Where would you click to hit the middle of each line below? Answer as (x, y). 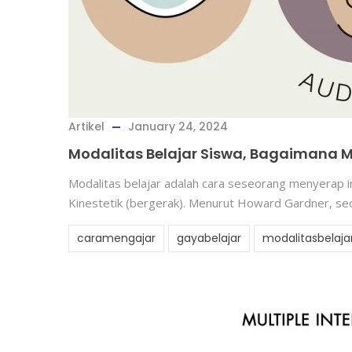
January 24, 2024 (178, 126)
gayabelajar (209, 238)
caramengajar (116, 238)
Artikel (86, 126)
